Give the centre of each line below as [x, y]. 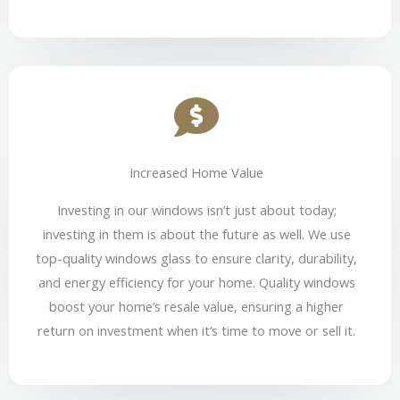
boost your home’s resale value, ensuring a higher [196, 307]
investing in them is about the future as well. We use [196, 234]
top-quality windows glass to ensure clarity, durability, [196, 258]
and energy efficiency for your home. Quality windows [196, 283]
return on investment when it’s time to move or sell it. [196, 331]
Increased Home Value [196, 173]
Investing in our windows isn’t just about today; [196, 210]
